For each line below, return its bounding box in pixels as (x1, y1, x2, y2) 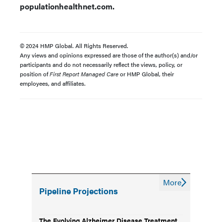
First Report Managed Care (50, 69, 118, 78)
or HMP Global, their (118, 69, 174, 78)
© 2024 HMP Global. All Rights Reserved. (20, 41, 128, 50)
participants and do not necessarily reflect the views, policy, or (20, 59, 182, 69)
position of (20, 69, 50, 78)
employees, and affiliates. (20, 78, 87, 88)
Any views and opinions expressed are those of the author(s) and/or (20, 50, 198, 59)
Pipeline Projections (39, 184, 118, 197)
